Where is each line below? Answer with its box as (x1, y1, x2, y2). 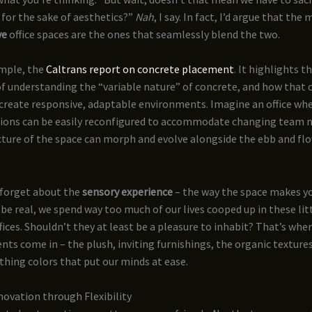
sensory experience (82, 184, 173, 198)
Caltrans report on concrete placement (46, 62, 234, 77)
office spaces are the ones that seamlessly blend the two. (7, 26, 280, 41)
